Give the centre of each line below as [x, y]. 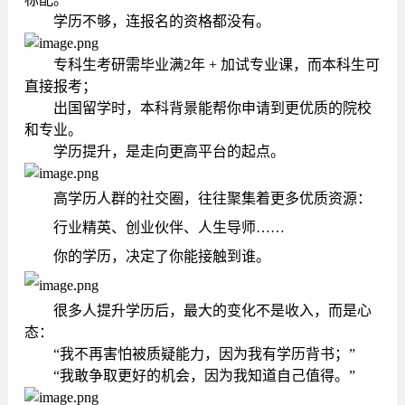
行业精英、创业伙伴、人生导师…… [169, 228]
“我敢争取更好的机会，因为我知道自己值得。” [204, 376]
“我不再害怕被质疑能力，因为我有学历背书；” [204, 354]
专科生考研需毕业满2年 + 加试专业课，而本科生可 [216, 65]
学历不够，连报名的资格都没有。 [161, 22]
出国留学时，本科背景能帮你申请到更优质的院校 [212, 108]
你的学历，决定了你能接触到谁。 [161, 257]
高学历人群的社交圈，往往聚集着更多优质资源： [212, 199]
